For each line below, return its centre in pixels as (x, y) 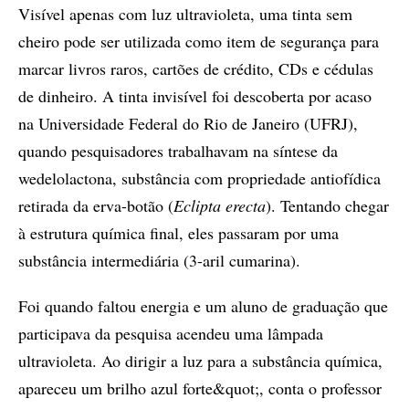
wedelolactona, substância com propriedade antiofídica (199, 178)
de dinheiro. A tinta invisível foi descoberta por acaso (195, 96)
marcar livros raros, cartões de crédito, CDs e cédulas (196, 68)
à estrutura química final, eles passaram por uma (178, 233)
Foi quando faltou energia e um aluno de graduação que (203, 306)
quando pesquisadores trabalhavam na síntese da (178, 151)
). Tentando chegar (327, 205)
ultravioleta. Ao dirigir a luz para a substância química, (200, 361)
